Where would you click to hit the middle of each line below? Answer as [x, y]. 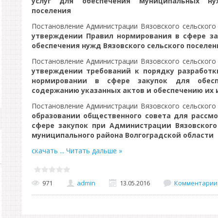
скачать [45, 151]
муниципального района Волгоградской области [122, 135]
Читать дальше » [94, 151]
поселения [51, 10]
